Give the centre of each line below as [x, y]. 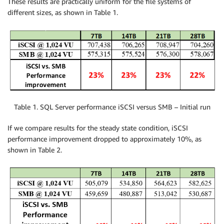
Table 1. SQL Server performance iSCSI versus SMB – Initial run [112, 106]
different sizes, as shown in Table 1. [63, 12]
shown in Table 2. [35, 149]
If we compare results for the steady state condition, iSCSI [98, 127]
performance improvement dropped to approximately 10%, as [104, 138]
